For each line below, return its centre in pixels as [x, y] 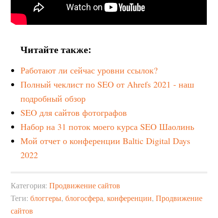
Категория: [30, 185]
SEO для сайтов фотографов [74, 113]
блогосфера [84, 198]
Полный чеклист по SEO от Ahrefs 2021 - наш [108, 84]
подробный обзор [53, 99]
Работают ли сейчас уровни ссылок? [89, 70]
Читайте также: [56, 50]
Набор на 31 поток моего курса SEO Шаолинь [108, 127]
